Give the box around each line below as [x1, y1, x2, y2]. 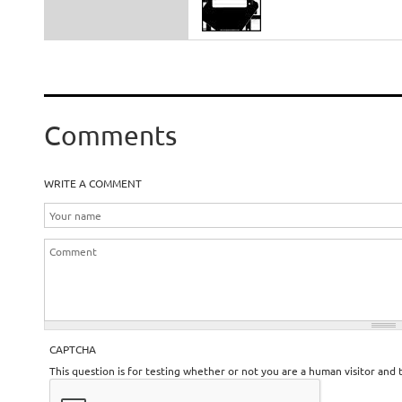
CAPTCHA [48, 342, 96, 356]
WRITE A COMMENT [43, 176, 142, 190]
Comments [43, 119, 177, 151]
